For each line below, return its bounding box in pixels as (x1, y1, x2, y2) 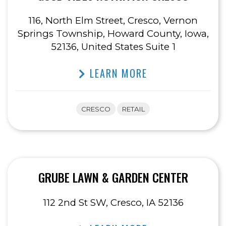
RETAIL (122, 105, 145, 114)
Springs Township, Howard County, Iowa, (17, 28, 209, 40)
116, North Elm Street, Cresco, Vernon (28, 15, 198, 27)
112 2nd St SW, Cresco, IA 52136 (42, 197, 184, 209)
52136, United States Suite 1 (50, 41, 176, 53)
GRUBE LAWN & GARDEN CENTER (38, 168, 188, 187)
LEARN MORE (86, 66, 147, 81)
